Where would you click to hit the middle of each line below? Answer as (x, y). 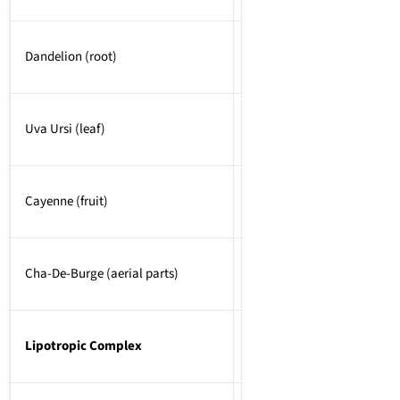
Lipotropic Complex (83, 346)
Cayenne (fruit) (67, 201)
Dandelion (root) (71, 56)
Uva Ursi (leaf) (65, 129)
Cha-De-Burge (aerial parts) (102, 273)
